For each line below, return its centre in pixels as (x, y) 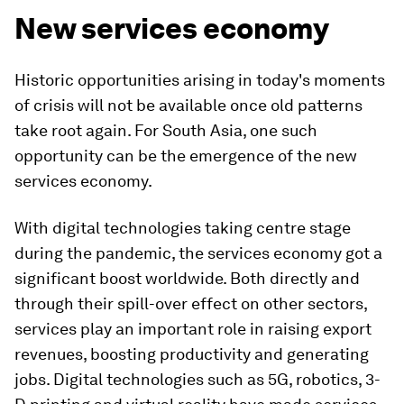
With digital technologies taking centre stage (183, 228)
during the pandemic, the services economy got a (198, 253)
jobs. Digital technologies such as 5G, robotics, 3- (197, 379)
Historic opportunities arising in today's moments (200, 80)
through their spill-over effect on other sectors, (191, 303)
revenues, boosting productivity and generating (192, 354)
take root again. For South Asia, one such (166, 130)
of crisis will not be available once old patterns (188, 105)
